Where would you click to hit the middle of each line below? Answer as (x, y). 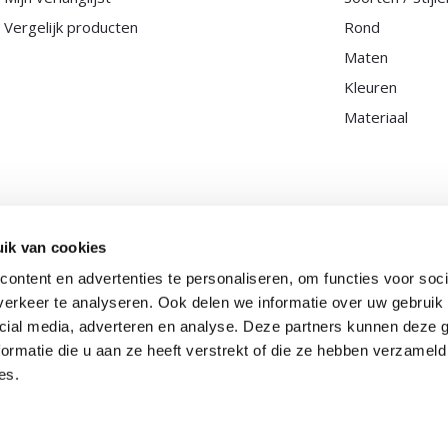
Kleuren (371, 87)
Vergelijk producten (70, 27)
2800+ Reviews (223, 398)
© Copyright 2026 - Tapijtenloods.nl (224, 358)
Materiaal (376, 117)
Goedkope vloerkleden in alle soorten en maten (207, 378)
